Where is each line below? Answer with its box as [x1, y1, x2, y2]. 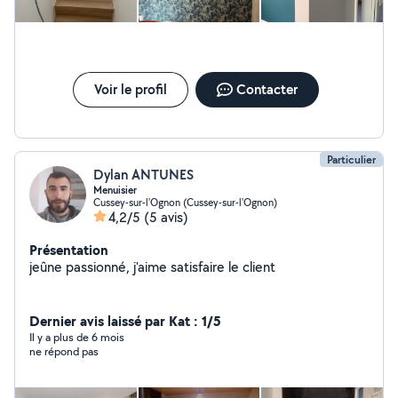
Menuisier [93, 183, 137, 197]
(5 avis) [144, 208, 188, 227]
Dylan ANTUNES [93, 165, 194, 184]
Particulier [327, 152, 376, 167]
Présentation [29, 240, 108, 259]
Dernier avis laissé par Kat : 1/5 [29, 311, 221, 330]
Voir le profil [93, 80, 167, 99]
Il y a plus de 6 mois [29, 330, 124, 345]
